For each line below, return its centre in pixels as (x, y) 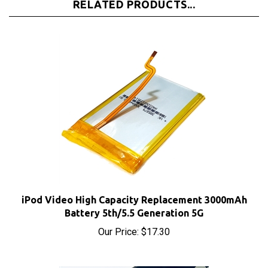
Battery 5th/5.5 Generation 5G (134, 200)
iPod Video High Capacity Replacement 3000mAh (134, 187)
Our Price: (118, 219)
